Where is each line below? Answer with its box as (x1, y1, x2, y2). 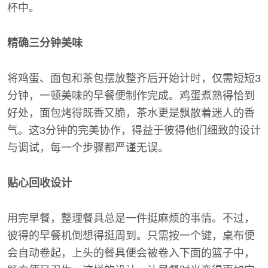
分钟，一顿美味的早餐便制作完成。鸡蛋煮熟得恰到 (7, 90, 255, 102)
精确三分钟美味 (7, 37, 83, 49)
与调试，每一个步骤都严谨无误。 (7, 142, 169, 154)
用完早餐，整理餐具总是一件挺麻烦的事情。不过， (7, 212, 255, 224)
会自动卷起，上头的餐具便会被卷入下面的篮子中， (7, 247, 255, 259)
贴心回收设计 (7, 177, 72, 189)
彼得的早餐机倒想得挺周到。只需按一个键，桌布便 (7, 230, 255, 242)
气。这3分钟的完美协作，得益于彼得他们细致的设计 (7, 124, 261, 136)
